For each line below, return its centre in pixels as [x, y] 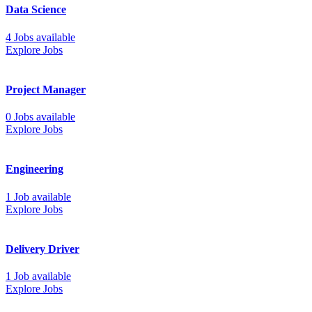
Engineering [34, 169]
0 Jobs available [40, 117]
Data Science [36, 10]
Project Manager [46, 89]
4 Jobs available [40, 37]
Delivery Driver [42, 249]
